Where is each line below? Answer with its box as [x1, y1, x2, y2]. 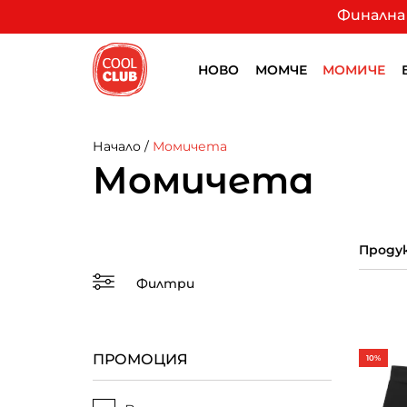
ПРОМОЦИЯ [93, 351, 188, 368]
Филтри [136, 274, 194, 292]
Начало [93, 138, 141, 154]
